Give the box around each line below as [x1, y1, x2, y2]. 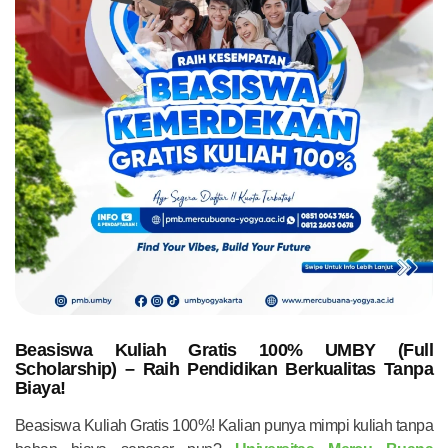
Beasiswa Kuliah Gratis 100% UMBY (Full [15, 339, 433, 360]
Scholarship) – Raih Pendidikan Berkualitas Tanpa [15, 358, 433, 379]
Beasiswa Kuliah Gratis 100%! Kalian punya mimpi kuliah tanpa [15, 416, 433, 434]
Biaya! [15, 377, 66, 398]
